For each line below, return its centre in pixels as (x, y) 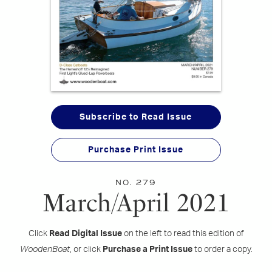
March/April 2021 (136, 202)
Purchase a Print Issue (147, 249)
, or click (86, 249)
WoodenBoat (45, 249)
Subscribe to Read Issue (136, 117)
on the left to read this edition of (183, 233)
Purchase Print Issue (136, 150)
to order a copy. (222, 249)
